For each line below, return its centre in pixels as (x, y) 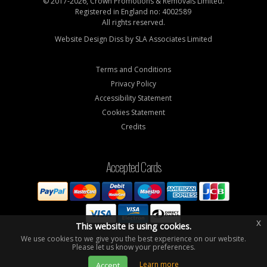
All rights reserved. (133, 22)
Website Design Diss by (95, 39)
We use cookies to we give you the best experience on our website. (133, 239)
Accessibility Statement (133, 98)
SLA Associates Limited (173, 39)
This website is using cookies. (133, 226)
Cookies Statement (133, 112)
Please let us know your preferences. (133, 247)
